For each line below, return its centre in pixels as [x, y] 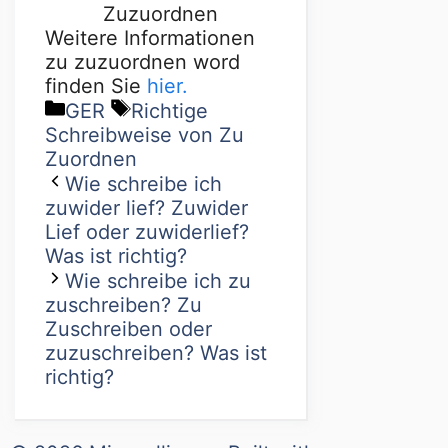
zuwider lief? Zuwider [146, 208]
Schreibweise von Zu [144, 135]
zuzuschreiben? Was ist [156, 353]
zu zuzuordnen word [142, 62]
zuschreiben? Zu [123, 305]
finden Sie [96, 86]
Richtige [169, 111]
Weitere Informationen [150, 38]
